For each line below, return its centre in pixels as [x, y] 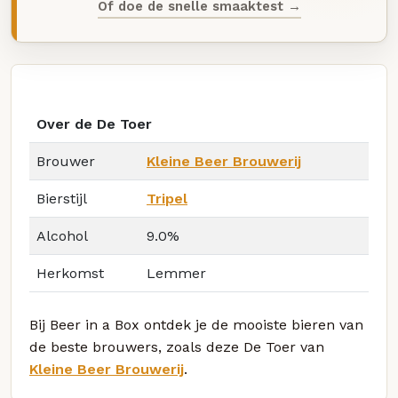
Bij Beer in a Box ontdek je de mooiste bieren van [196, 325]
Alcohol [62, 236]
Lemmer [176, 274]
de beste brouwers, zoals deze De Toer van [177, 347]
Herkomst [70, 274]
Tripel [167, 199]
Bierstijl [62, 199]
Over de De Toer [94, 124]
